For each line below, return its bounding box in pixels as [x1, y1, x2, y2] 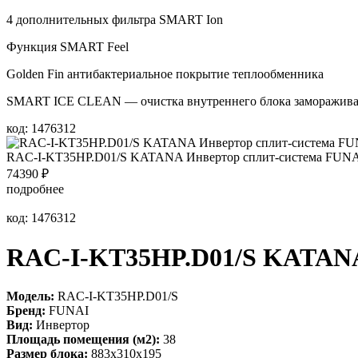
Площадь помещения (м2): [6, 332, 160, 346]
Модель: [6, 288, 54, 303]
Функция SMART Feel [6, 40, 129, 54]
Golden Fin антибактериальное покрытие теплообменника [6, 67, 324, 82]
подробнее [6, 182, 64, 197]
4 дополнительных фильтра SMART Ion [6, 13, 223, 27]
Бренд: [6, 303, 46, 317]
